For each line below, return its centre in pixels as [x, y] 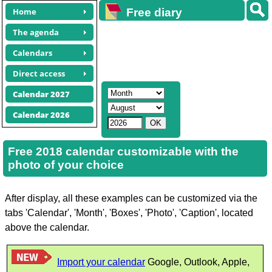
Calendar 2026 [41, 115]
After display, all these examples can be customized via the [131, 198]
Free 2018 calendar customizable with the [123, 151]
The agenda [36, 32]
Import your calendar [101, 262]
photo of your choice [66, 165]
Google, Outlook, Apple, [197, 262]
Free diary [154, 12]
